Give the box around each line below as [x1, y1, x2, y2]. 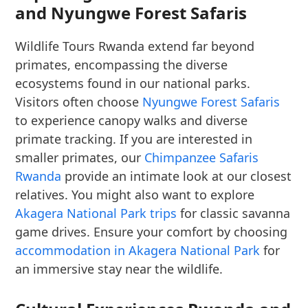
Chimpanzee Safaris [144, 149, 259, 166]
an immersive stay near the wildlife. [15, 261, 223, 277]
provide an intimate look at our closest [61, 168, 292, 184]
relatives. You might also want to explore [15, 186, 255, 203]
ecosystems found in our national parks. [15, 75, 251, 91]
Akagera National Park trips [15, 205, 177, 221]
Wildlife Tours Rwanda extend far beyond [15, 38, 255, 54]
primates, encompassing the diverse [15, 56, 228, 73]
